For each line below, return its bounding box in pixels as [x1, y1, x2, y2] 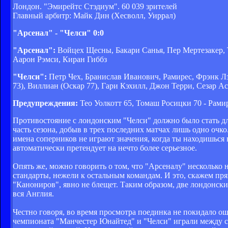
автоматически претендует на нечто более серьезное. [13, 143, 197, 152]
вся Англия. [13, 189, 54, 198]
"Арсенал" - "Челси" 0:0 [13, 28, 104, 37]
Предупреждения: [13, 98, 78, 107]
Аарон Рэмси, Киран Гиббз [13, 54, 107, 64]
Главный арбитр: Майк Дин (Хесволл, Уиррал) [13, 11, 176, 20]
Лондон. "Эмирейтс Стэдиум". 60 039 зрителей [13, 2, 177, 11]
